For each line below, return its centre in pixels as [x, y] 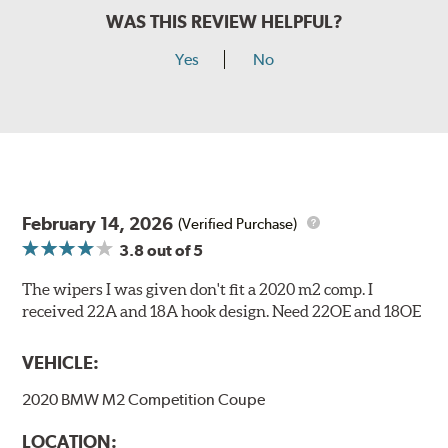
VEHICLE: [61, 363]
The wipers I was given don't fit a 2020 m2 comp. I [198, 289]
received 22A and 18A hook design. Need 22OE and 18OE [222, 311]
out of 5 [174, 251]
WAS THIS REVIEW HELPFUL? [224, 22]
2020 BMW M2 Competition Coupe [144, 400]
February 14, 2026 [98, 224]
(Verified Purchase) [238, 223]
